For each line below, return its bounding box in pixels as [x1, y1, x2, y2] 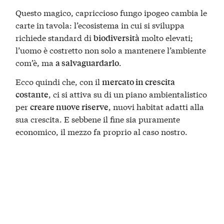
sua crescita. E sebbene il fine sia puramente [15, 112, 180, 124]
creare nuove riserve [30, 100, 109, 112]
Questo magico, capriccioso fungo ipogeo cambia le [15, 6, 207, 18]
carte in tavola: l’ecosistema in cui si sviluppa [15, 19, 185, 31]
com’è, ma [15, 56, 56, 68]
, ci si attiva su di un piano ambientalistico [48, 87, 207, 99]
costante [15, 88, 49, 100]
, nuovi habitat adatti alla [108, 100, 204, 112]
